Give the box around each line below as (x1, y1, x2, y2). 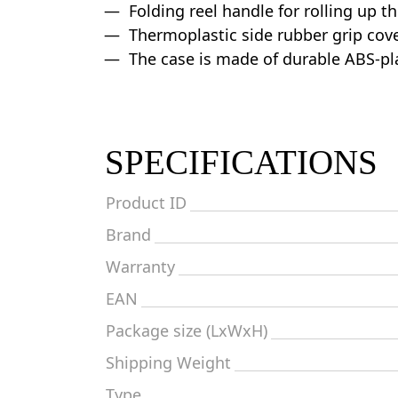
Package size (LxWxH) (106, 320, 267, 341)
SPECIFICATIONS (105, 144, 378, 181)
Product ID (106, 192, 187, 213)
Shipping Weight (106, 352, 231, 373)
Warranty (106, 256, 175, 277)
